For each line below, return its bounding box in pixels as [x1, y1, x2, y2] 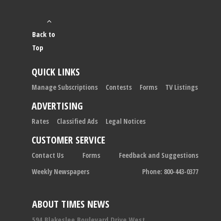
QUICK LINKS [32, 65, 80, 78]
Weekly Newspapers [32, 166, 89, 176]
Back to [32, 29, 55, 39]
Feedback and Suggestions [119, 150, 198, 160]
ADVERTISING [32, 99, 83, 112]
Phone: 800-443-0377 [142, 166, 198, 176]
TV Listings [165, 82, 198, 92]
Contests [106, 82, 132, 92]
